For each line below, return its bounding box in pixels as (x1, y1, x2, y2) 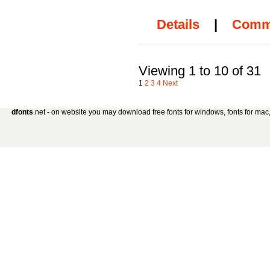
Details (157, 17, 199, 32)
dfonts (11, 108, 33, 116)
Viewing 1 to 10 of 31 (139, 63, 261, 78)
